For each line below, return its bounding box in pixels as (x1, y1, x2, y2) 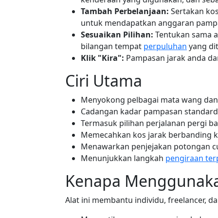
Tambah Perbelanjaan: (81, 6, 169, 17)
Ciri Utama (65, 70, 142, 91)
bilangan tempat (81, 41, 144, 52)
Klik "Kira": (81, 53, 124, 63)
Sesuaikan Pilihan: (81, 29, 153, 40)
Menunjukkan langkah (81, 153, 165, 163)
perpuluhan (144, 41, 187, 52)
